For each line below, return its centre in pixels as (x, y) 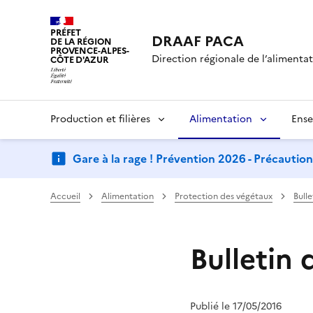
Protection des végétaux (224, 196)
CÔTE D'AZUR (79, 60)
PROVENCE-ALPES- (90, 51)
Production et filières (100, 119)
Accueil (65, 196)
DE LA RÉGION (81, 42)
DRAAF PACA (198, 42)
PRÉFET (66, 32)
